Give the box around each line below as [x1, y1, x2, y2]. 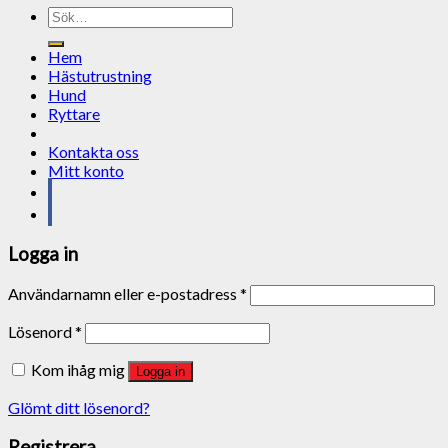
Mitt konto [48, 161, 124, 181]
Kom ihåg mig [31, 359, 125, 379]
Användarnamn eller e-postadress [8, 283, 240, 303]
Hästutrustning [48, 66, 152, 86]
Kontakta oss [48, 142, 139, 162]
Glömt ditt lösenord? [8, 397, 150, 417]
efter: [47, 24, 85, 44]
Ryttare [48, 104, 100, 124]
